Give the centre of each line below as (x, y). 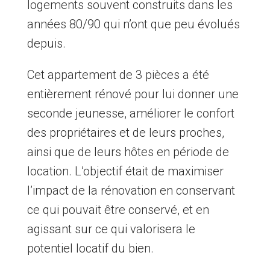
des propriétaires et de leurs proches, (125, 133)
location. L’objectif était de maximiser (125, 171)
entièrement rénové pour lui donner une (133, 94)
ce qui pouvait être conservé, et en (118, 210)
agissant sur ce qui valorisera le (111, 229)
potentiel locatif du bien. (90, 249)
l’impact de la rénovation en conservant (131, 191)
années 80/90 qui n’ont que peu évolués (133, 24)
